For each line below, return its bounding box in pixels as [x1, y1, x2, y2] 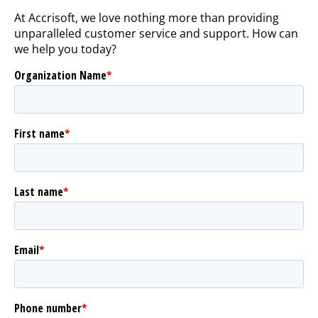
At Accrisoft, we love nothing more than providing [14, 10, 279, 26]
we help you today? [14, 41, 116, 57]
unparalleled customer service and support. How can [14, 26, 298, 42]
